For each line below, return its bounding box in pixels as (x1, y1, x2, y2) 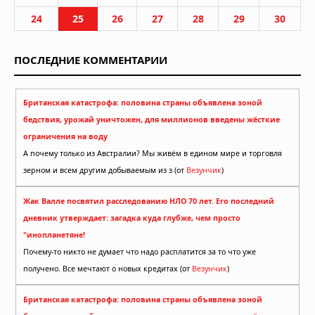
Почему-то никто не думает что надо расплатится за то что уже (23, 246, 256, 257)
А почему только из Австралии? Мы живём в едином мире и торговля (23, 148, 282, 159)
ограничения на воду (23, 131, 108, 142)
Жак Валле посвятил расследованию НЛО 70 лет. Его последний (23, 195, 274, 206)
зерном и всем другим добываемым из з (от (23, 165, 186, 176)
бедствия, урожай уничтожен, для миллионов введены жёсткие (23, 115, 280, 125)
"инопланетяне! (23, 229, 85, 240)
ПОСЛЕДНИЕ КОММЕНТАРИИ (14, 52, 167, 67)
